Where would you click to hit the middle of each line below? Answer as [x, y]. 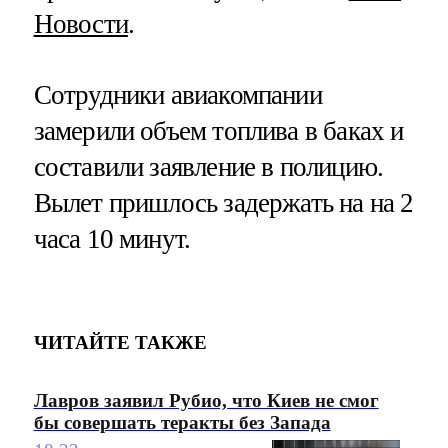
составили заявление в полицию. [208, 166]
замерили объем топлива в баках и [218, 130]
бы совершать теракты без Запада [182, 422]
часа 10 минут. [112, 238]
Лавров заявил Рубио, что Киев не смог [206, 400]
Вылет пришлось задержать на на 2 [223, 202]
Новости [80, 23]
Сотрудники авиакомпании [177, 94]
